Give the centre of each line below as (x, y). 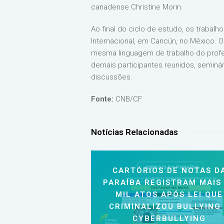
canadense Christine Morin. (137, 7)
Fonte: (102, 99)
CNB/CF (128, 99)
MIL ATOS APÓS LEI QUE (169, 195)
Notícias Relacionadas (134, 132)
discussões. (112, 77)
